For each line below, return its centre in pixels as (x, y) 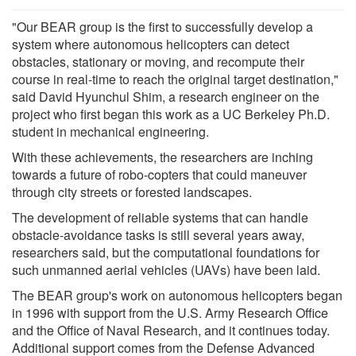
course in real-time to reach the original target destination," (175, 79)
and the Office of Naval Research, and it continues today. (171, 330)
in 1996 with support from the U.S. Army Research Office (170, 312)
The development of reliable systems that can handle (160, 217)
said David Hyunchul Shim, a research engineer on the (166, 96)
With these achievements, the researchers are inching (163, 157)
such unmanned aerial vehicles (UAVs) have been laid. (166, 269)
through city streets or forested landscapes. (132, 192)
